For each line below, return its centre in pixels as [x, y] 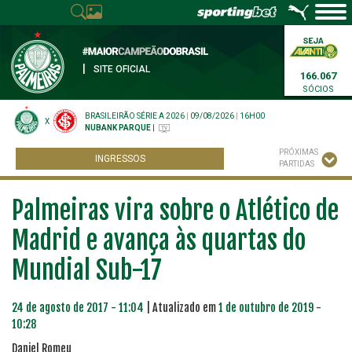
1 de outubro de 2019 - [270, 308]
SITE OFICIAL [122, 69]
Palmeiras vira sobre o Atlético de [175, 211]
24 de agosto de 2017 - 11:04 [78, 308]
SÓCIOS [318, 89]
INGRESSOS [120, 159]
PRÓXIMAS [299, 152]
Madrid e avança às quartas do [159, 240]
